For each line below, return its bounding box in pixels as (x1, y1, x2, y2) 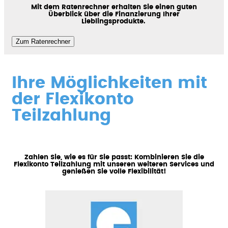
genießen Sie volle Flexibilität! (62, 167, 166, 175)
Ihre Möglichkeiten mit (12, 75, 207, 92)
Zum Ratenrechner (16, 38, 70, 46)
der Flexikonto (12, 91, 134, 108)
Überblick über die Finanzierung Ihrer (48, 10, 180, 18)
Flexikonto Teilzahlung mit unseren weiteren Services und (14, 160, 214, 168)
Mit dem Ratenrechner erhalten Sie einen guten (31, 3, 197, 11)
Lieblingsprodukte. (81, 17, 147, 25)
